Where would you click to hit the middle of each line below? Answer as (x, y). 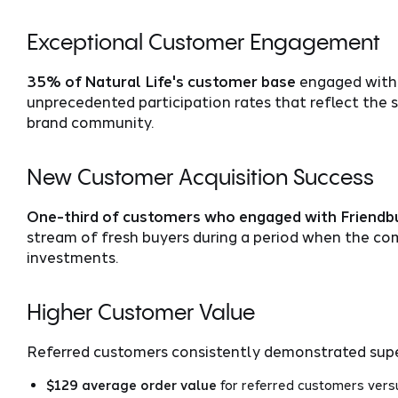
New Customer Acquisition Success (200, 178)
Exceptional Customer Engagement (203, 43)
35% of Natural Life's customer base (161, 80)
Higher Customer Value (140, 314)
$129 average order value (132, 385)
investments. (72, 256)
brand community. (90, 121)
